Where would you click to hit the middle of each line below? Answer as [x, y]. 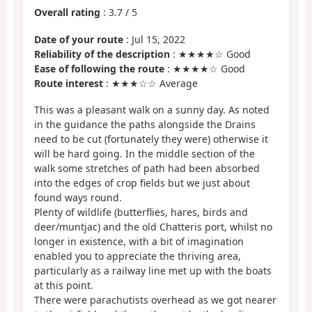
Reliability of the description [102, 54]
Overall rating [67, 13]
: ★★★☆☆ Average [150, 83]
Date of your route [79, 39]
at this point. [64, 286]
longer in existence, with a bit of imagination [139, 242]
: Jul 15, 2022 [154, 39]
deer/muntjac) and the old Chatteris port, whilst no [153, 227]
